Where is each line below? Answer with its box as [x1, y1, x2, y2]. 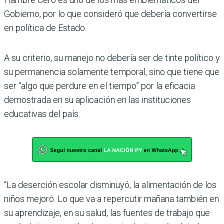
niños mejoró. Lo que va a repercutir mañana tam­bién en [4, 193, 219, 204]
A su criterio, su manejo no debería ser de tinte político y [4, 52, 220, 63]
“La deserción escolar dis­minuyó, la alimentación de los [4, 179, 216, 190]
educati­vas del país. [4, 108, 80, 119]
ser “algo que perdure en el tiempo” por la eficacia [4, 80, 195, 91]
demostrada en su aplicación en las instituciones [4, 94, 191, 105]
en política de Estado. [4, 22, 86, 33]
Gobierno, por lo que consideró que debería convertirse [4, 8, 217, 19]
